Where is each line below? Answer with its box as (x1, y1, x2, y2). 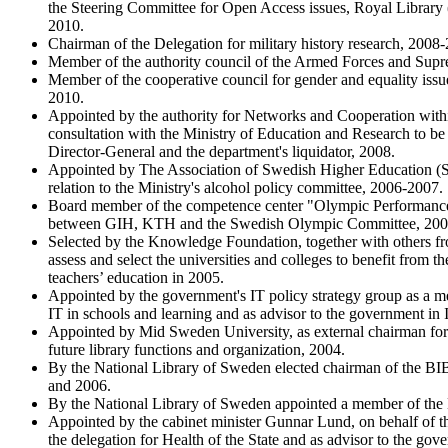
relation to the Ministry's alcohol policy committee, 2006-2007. (48, 178, 443, 196)
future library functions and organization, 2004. (48, 340, 345, 358)
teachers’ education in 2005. (48, 268, 224, 286)
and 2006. (48, 376, 111, 394)
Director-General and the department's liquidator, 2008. (48, 142, 395, 160)
